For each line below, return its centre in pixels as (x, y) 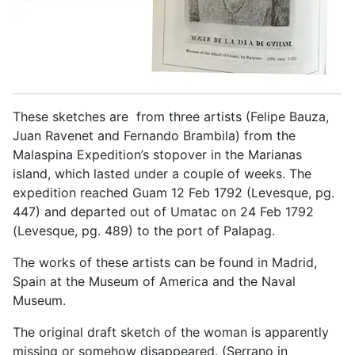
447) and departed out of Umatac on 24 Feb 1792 (163, 212)
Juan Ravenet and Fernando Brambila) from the (154, 136)
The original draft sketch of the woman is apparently (171, 332)
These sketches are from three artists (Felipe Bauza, (171, 117)
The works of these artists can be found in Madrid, (165, 263)
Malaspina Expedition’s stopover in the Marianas (157, 155)
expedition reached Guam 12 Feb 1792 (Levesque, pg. (174, 193)
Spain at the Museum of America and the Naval (154, 282)
